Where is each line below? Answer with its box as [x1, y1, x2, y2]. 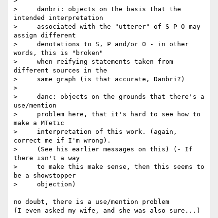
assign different [14, 32, 76, 39]
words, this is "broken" [14, 49, 103, 57]
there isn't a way [14, 154, 80, 162]
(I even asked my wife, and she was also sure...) [14, 207, 200, 215]
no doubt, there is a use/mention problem [14, 198, 169, 206]
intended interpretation [14, 14, 103, 22]
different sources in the [14, 67, 107, 74]
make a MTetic [14, 119, 64, 127]
